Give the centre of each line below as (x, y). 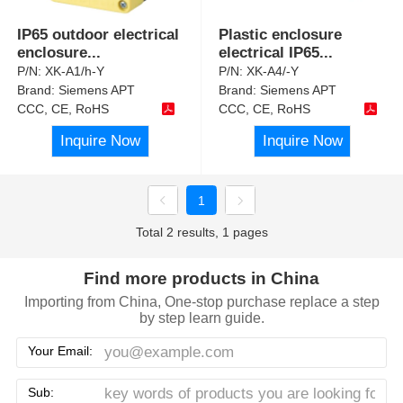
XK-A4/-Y (273, 71)
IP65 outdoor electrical (99, 34)
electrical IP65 (269, 52)
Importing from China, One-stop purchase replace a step (201, 301)
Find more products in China (201, 279)
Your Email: (60, 350)
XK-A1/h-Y (75, 71)
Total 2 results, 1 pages (201, 233)
